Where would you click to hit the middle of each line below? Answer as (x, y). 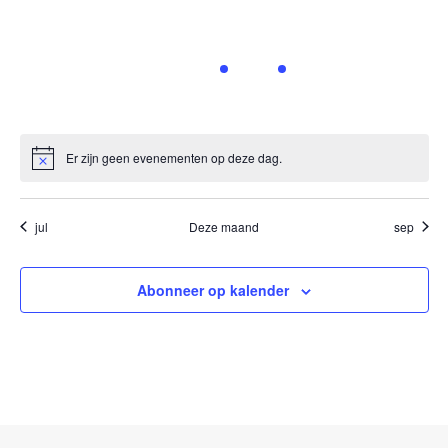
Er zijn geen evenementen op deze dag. (173, 157)
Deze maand (224, 226)
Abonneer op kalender (213, 289)
